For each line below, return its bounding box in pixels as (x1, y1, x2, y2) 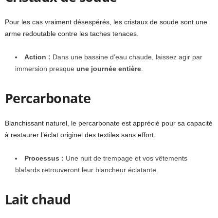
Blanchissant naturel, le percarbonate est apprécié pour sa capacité (5, 119, 213, 127)
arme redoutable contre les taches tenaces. (5, 30, 139, 38)
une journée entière (76, 65, 141, 73)
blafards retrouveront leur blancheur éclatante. (15, 166, 158, 174)
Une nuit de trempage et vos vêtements (64, 154, 187, 163)
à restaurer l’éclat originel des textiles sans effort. (5, 131, 156, 139)
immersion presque (15, 65, 76, 73)
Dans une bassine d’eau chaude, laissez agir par (51, 53, 202, 61)
